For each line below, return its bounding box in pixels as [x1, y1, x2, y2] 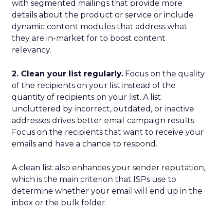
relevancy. [12, 45, 51, 54]
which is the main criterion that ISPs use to [12, 175, 176, 184]
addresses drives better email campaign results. [12, 116, 196, 125]
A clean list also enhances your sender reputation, [12, 163, 205, 172]
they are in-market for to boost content [12, 34, 165, 43]
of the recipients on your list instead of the [12, 81, 176, 90]
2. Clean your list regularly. [12, 69, 123, 78]
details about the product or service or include [12, 10, 194, 19]
